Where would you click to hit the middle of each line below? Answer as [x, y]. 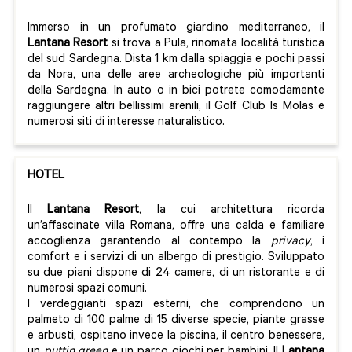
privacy [290, 243]
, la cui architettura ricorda [232, 211]
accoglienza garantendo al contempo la [149, 243]
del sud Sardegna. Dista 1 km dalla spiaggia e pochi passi [176, 60]
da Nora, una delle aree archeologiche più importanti [176, 76]
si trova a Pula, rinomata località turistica [216, 45]
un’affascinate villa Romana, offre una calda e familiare [176, 227]
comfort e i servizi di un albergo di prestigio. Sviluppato [176, 258]
